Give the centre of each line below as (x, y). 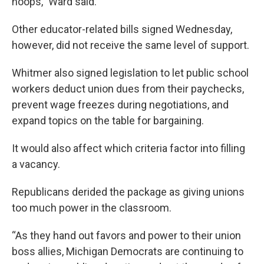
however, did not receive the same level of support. (131, 45)
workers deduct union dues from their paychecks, (128, 89)
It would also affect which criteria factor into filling (128, 148)
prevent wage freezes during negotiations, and (120, 105)
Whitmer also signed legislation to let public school (130, 73)
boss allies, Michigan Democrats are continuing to (128, 252)
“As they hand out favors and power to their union (126, 236)
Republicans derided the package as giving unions (128, 192)
